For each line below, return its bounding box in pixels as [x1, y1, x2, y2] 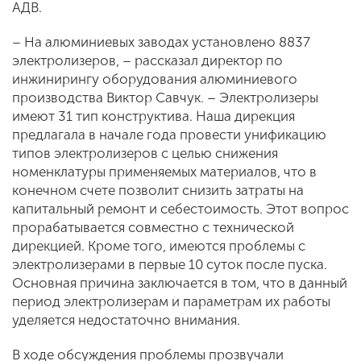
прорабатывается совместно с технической [12, 218, 294, 235]
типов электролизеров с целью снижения [12, 144, 278, 161]
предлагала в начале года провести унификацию [12, 126, 326, 143]
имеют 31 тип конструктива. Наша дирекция [12, 107, 295, 124]
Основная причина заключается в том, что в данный [12, 274, 347, 291]
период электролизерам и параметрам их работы [12, 293, 330, 309]
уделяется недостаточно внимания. [12, 311, 240, 328]
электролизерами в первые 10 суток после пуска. [12, 255, 327, 272]
